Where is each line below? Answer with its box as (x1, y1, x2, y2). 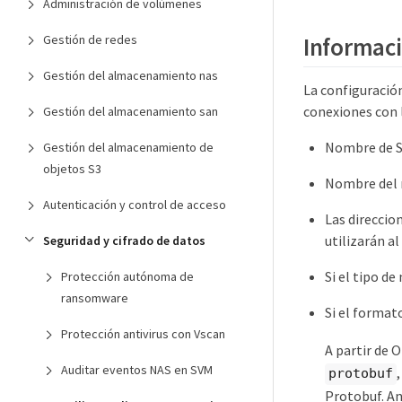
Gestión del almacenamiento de (43, 139, 214, 155)
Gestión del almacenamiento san (43, 103, 218, 119)
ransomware (61, 290, 128, 306)
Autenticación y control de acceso (43, 197, 226, 213)
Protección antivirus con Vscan (61, 326, 225, 342)
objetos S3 (43, 161, 101, 177)
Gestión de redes (43, 31, 137, 48)
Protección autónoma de (61, 268, 194, 284)
